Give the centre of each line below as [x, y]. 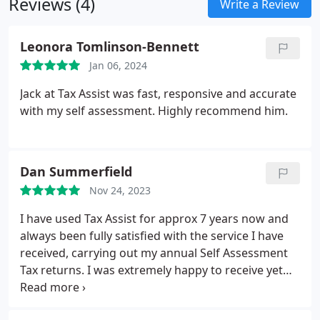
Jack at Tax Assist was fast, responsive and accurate [158, 94]
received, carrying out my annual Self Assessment [154, 253]
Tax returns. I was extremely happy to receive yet [151, 270]
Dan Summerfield [76, 171]
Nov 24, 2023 [120, 190]
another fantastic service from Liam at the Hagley [154, 287]
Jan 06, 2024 [118, 65]
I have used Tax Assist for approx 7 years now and [154, 219]
